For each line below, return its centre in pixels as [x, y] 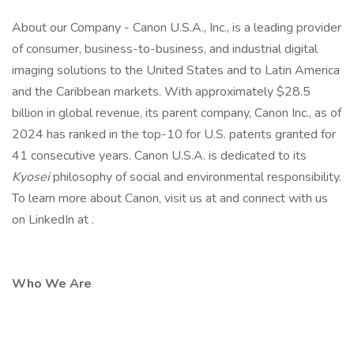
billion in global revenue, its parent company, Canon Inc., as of [177, 113]
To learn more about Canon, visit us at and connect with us [170, 198]
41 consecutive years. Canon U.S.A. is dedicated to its [159, 156]
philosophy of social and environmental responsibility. [197, 177]
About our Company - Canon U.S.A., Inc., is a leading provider [177, 28]
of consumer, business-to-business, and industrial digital [165, 49]
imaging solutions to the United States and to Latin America [176, 70]
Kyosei [32, 177]
